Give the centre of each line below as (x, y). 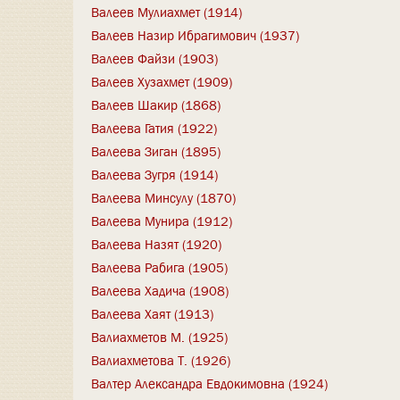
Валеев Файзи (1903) (154, 58)
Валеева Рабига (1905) (159, 267)
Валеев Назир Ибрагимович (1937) (195, 35)
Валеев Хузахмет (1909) (162, 82)
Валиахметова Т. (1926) (161, 360)
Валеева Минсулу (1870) (163, 198)
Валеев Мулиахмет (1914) (167, 12)
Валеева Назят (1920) (156, 244)
